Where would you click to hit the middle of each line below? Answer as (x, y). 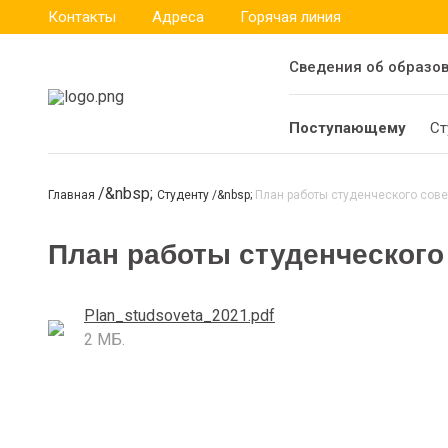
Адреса (178, 17)
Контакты (82, 17)
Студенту (184, 195)
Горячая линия (290, 17)
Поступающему (347, 128)
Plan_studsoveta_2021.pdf (179, 315)
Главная (73, 195)
